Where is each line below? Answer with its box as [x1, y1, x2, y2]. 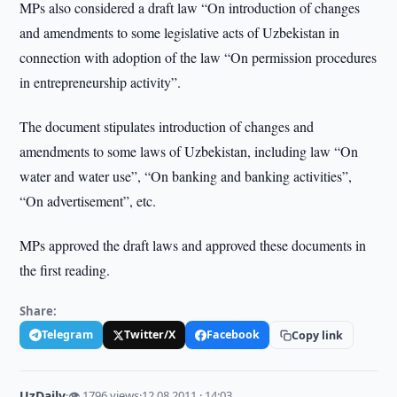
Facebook [206, 327, 261, 342]
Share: [19, 303, 58, 319]
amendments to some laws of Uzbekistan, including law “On [19, 142, 359, 160]
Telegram [42, 327, 94, 342]
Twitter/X [124, 327, 176, 342]
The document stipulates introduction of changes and [19, 117, 315, 136]
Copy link [292, 327, 344, 343]
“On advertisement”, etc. [19, 191, 157, 210]
